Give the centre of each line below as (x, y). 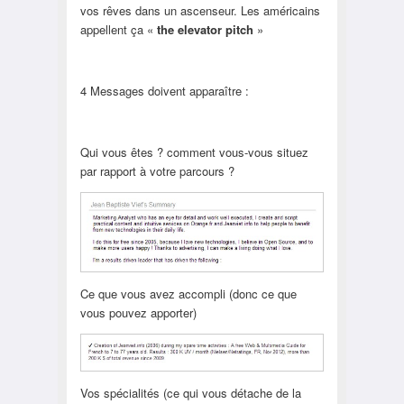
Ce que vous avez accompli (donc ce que (188, 293)
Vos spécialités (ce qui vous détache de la (190, 392)
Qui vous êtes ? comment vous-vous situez (194, 151)
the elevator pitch (205, 29)
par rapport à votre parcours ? (157, 170)
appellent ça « (118, 29)
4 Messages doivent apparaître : (164, 90)
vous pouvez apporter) (138, 312)
